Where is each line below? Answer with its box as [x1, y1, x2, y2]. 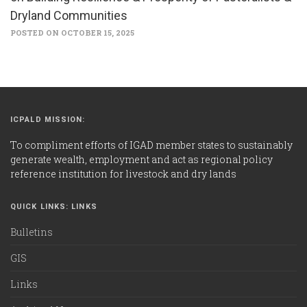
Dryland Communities [10, 8, 127, 23]
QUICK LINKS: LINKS [10, 201, 97, 211]
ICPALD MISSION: [10, 114, 86, 124]
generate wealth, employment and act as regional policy [10, 152, 273, 166]
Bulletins [10, 225, 53, 238]
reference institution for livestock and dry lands [10, 167, 236, 180]
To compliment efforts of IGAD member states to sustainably [10, 138, 293, 151]
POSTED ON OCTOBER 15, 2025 [10, 27, 134, 38]
